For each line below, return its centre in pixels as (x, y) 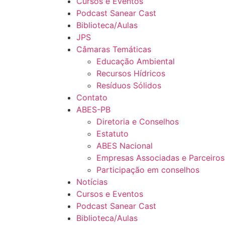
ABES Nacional (125, 146)
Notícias (92, 182)
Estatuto (113, 134)
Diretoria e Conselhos (138, 122)
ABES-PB (93, 109)
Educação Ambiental (136, 61)
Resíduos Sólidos (129, 85)
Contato (92, 97)
